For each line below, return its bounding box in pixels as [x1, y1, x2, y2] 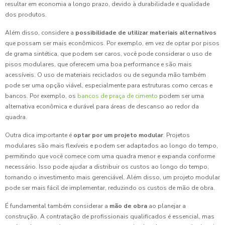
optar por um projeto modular [73, 131, 163, 140]
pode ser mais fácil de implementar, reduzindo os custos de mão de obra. [5, 184, 215, 192]
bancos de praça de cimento [77, 92, 159, 100]
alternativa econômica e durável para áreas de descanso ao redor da [5, 102, 199, 111]
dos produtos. [5, 11, 47, 19]
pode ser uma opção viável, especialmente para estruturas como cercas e [5, 81, 212, 90]
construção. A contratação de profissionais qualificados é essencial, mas [5, 212, 214, 221]
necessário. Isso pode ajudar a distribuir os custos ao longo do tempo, [5, 163, 209, 171]
